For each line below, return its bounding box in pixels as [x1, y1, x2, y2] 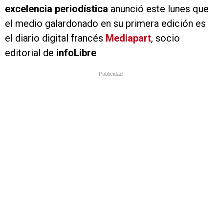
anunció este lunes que [110, 3, 209, 15]
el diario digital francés [5, 32, 106, 44]
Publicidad [99, 71, 123, 77]
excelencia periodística [5, 3, 110, 15]
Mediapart [106, 32, 151, 44]
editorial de [5, 47, 56, 59]
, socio [151, 32, 180, 44]
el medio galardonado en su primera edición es [5, 18, 206, 30]
